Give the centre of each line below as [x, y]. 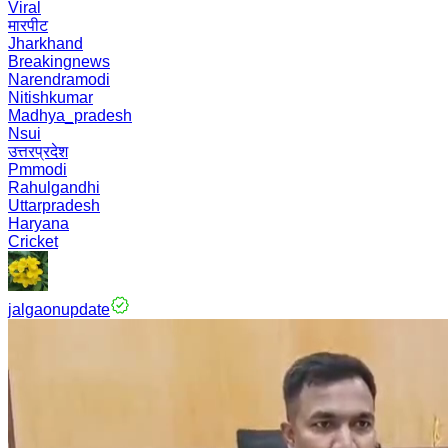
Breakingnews [59, 61]
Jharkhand [45, 43]
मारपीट [28, 25]
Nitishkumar [50, 97]
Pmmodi [37, 169]
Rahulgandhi [54, 187]
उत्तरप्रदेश [38, 151]
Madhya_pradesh [70, 115]
